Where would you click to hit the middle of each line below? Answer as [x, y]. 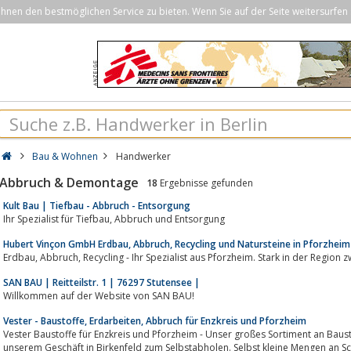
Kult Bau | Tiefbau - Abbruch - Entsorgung [97, 205]
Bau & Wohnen [65, 156]
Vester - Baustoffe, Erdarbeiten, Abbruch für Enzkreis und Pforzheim [155, 320]
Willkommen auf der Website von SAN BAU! [99, 295]
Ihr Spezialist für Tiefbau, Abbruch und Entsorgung [170, 219]
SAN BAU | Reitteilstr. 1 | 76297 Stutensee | [101, 282]
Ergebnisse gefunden [205, 183]
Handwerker [143, 156]
